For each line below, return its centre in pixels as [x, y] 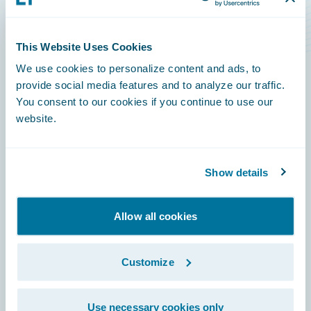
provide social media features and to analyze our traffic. [151, 85]
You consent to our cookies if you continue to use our [145, 101]
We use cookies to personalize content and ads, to [138, 68]
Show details [237, 172]
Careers [28, 283]
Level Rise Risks [104, 16]
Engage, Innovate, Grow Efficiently [101, 199]
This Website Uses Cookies [84, 46]
